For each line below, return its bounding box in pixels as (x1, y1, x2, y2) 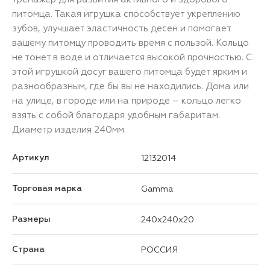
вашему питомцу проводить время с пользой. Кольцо (12, 37, 249, 48)
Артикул (12, 152, 49, 163)
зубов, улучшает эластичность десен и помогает (12, 23, 231, 33)
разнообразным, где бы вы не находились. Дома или (12, 81, 249, 91)
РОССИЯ (141, 245, 178, 254)
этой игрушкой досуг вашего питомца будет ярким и (12, 66, 247, 77)
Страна (12, 244, 45, 254)
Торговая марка (12, 183, 82, 193)
